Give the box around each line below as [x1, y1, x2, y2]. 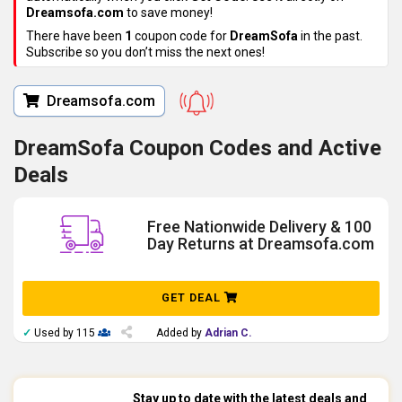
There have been [26, 29, 125, 44]
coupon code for [132, 29, 230, 44]
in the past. [298, 29, 363, 44]
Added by [155, 327, 205, 340]
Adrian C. [204, 327, 252, 340]
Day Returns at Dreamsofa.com [147, 233, 375, 253]
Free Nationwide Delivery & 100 [147, 216, 372, 236]
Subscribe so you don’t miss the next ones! [26, 45, 265, 60]
